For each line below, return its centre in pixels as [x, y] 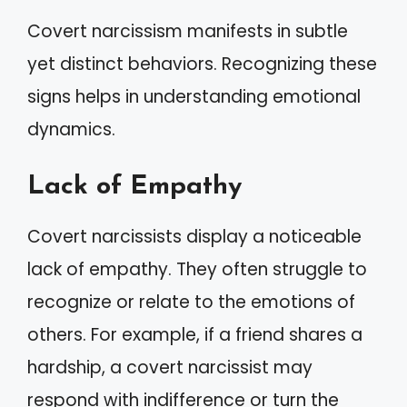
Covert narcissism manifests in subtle [188, 31]
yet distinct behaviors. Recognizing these [202, 64]
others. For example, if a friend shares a [195, 335]
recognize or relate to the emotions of [191, 302]
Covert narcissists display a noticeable [194, 237]
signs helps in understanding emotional [194, 96]
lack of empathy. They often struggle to [197, 269]
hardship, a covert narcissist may [170, 367]
